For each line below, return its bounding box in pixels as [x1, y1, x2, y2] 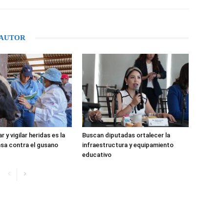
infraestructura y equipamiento [82, 141, 174, 149]
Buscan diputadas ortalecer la [82, 131, 170, 139]
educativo [82, 151, 111, 158]
